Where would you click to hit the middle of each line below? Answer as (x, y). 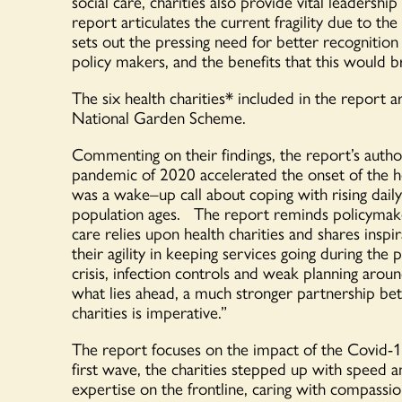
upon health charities (213, 233)
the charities (186, 368)
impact (274, 349)
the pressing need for (203, 41)
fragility (301, 21)
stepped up (272, 368)
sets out (100, 41)
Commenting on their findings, (176, 154)
